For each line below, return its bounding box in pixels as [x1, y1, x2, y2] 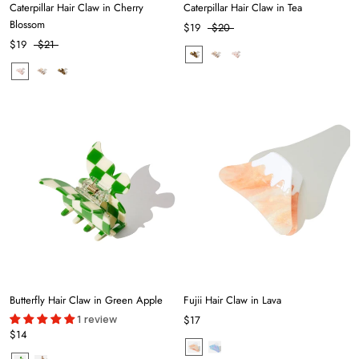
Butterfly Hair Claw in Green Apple [10, 292, 163, 309]
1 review [77, 312, 117, 327]
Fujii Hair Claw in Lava [184, 292, 281, 309]
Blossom [10, 17, 45, 33]
